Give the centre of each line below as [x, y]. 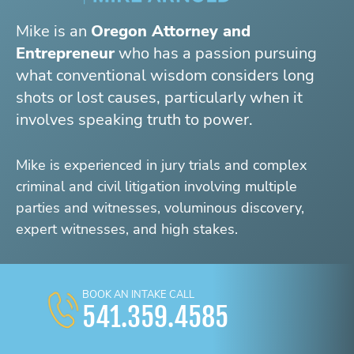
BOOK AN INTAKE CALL [138, 295]
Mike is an [53, 32]
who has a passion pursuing [216, 54]
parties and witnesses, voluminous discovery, [160, 208]
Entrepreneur [65, 54]
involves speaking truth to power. [134, 120]
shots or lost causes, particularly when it [159, 98]
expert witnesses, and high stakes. [127, 230]
